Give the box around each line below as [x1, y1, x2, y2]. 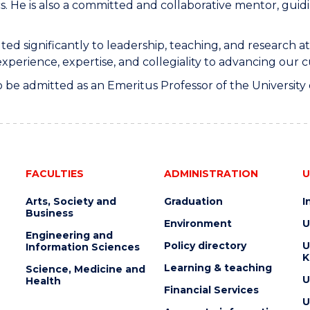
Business [25, 207, 73, 219]
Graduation [163, 195, 223, 208]
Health [25, 275, 61, 287]
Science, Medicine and [25, 263, 145, 275]
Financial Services [163, 284, 259, 296]
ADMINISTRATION [163, 167, 258, 180]
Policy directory [163, 239, 246, 252]
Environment [163, 217, 232, 230]
